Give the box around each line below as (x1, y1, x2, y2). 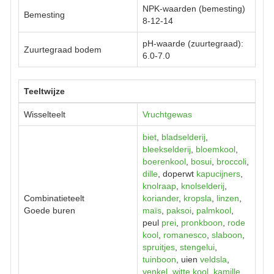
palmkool (196, 205, 231, 215)
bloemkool (196, 144, 235, 154)
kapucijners (196, 168, 240, 179)
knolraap (143, 180, 176, 191)
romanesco (163, 229, 207, 240)
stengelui (180, 242, 215, 252)
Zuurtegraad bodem (24, 44, 102, 54)
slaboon (212, 229, 242, 240)
